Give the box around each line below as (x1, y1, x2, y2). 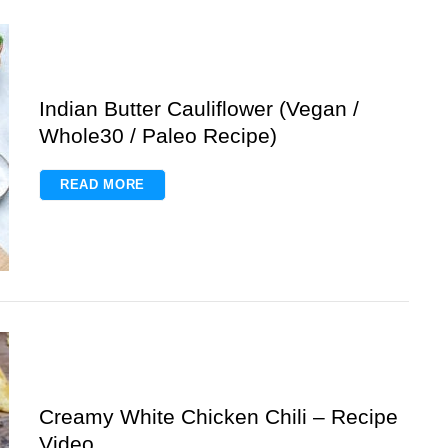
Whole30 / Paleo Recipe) (39, 123, 277, 147)
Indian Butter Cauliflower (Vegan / (39, 96, 359, 120)
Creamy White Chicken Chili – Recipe (39, 404, 398, 428)
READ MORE (60, 176, 145, 192)
